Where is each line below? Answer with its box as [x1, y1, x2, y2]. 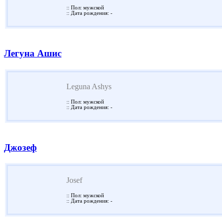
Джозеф [4, 142, 37, 153]
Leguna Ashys [66, 82, 111, 91]
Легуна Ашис [4, 48, 61, 59]
